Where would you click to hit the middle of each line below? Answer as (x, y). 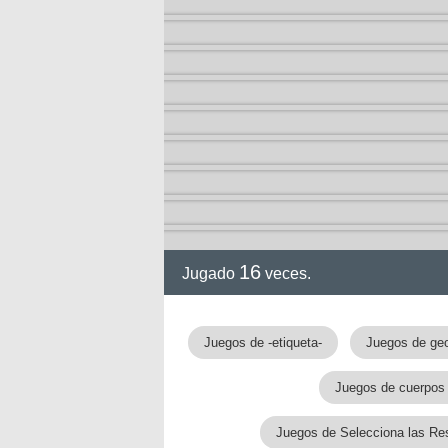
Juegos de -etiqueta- (263, 342)
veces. (286, 273)
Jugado (210, 273)
